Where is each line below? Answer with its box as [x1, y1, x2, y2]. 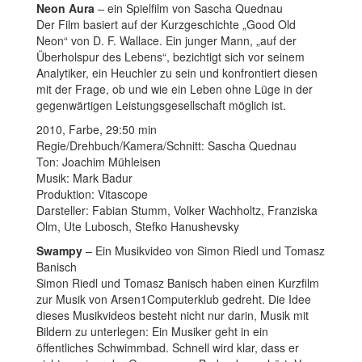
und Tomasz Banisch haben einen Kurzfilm [98, 274, 319, 291]
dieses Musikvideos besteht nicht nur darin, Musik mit [36, 306, 309, 323]
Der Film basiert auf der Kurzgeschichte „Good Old [36, 15, 296, 32]
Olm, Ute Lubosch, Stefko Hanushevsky [36, 217, 239, 234]
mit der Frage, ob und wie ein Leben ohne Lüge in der [36, 80, 313, 97]
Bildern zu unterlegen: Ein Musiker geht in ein [36, 322, 268, 339]
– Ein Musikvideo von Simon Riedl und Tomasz [86, 242, 325, 259]
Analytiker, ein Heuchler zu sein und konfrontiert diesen [36, 64, 318, 81]
